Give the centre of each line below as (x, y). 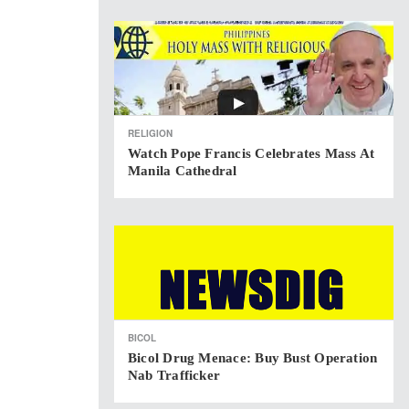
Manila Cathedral (183, 171)
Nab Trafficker (174, 375)
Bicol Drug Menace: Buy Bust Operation (253, 358)
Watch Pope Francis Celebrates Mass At (252, 153)
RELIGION (150, 133)
